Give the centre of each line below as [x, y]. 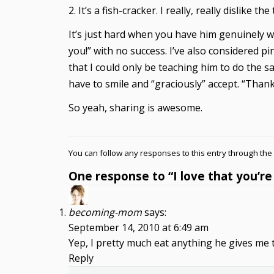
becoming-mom [105, 212]
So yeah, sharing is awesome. [135, 108]
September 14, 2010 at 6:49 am [139, 228]
